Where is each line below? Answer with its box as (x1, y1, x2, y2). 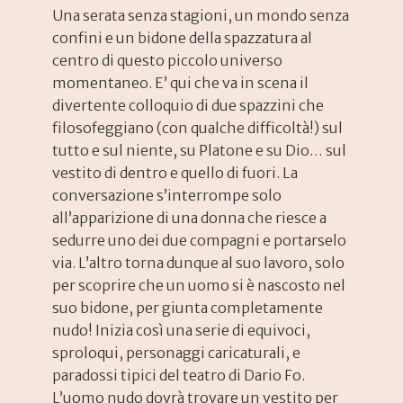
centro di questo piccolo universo (52, 51, 283, 70)
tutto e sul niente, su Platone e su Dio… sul (52, 141, 347, 160)
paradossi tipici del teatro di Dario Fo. (52, 366, 306, 385)
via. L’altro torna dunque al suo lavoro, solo (52, 254, 345, 273)
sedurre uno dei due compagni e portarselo (52, 231, 347, 250)
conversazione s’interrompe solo (52, 186, 282, 205)
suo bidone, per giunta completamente (52, 299, 324, 318)
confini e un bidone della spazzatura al (52, 29, 313, 48)
